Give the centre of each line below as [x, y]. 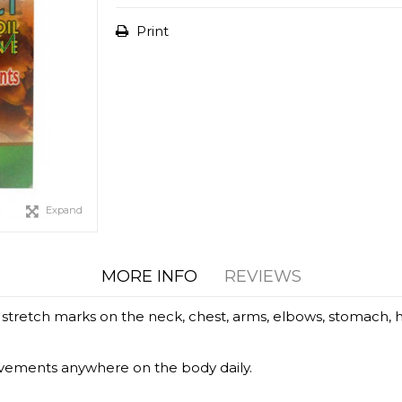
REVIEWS [262, 276]
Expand [64, 210]
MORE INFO [149, 276]
